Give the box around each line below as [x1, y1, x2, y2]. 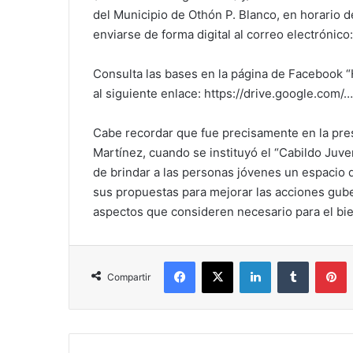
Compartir [107, 271, 150, 284]
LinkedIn [270, 255, 311, 268]
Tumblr [308, 255, 341, 268]
